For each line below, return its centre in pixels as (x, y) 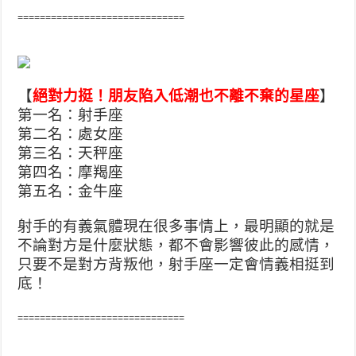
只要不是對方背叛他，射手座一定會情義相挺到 (176, 264)
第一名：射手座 (71, 115)
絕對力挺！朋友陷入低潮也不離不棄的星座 (176, 96)
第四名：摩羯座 (71, 172)
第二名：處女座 (71, 134)
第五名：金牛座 (71, 191)
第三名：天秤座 (71, 153)
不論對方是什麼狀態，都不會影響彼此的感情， (176, 245)
